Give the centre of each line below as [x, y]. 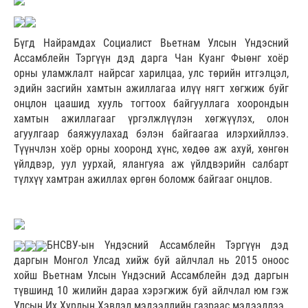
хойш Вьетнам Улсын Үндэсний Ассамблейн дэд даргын [151, 276]
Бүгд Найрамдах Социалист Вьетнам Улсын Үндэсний [151, 43]
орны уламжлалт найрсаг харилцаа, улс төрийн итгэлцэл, [151, 74]
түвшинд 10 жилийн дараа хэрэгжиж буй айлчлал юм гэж [151, 291]
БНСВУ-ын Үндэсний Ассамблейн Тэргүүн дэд [168, 245]
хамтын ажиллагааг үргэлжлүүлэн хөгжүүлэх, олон [151, 119]
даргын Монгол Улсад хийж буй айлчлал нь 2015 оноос [151, 261]
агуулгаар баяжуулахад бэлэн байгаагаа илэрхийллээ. [151, 134]
